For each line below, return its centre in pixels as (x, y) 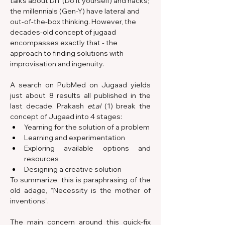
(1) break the (126, 106)
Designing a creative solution (73, 169)
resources (41, 159)
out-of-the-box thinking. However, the (74, 22)
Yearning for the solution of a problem (87, 127)
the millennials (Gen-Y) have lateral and (76, 11)
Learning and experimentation (75, 138)
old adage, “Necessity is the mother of (80, 190)
